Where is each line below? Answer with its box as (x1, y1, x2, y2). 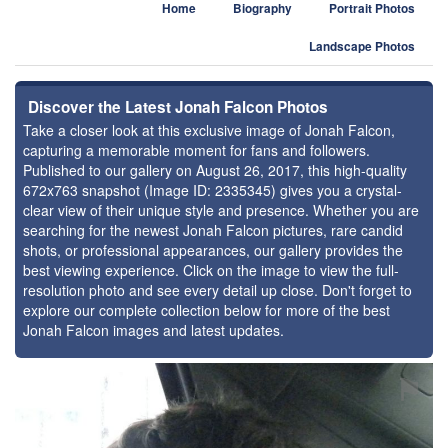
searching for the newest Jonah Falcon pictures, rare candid (23, 220, 403, 240)
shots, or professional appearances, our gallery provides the (23, 240, 403, 260)
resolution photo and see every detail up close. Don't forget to (23, 280, 412, 300)
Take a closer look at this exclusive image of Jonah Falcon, (23, 120, 395, 140)
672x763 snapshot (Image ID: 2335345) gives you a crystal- (23, 180, 402, 200)
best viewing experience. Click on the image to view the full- (23, 260, 399, 280)
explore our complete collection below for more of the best (23, 300, 390, 320)
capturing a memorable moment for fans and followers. (23, 140, 370, 160)
